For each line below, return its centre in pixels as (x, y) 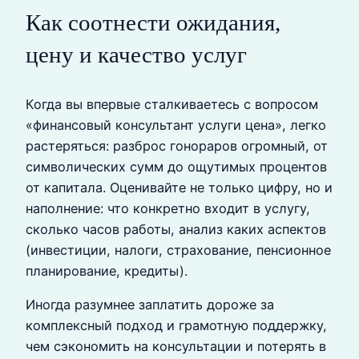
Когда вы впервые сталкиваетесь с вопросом (172, 104)
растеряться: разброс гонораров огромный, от (177, 145)
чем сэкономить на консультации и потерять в (176, 347)
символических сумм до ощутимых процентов (176, 166)
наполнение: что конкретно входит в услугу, (168, 208)
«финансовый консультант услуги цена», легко (176, 125)
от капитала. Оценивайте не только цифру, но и (179, 187)
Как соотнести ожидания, (153, 22)
